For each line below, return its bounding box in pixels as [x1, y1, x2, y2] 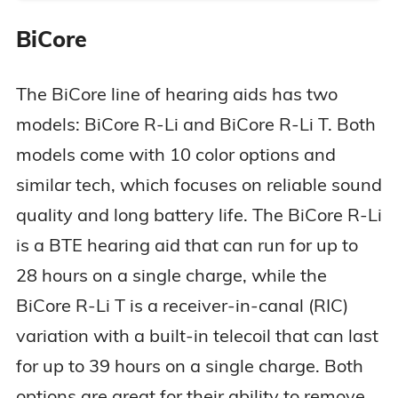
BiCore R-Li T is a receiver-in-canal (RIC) [15, 293, 348, 316]
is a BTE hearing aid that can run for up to [15, 233, 358, 256]
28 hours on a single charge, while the [15, 263, 327, 286]
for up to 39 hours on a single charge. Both [15, 354, 363, 377]
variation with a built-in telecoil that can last [15, 323, 378, 346]
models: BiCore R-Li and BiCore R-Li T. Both [15, 112, 376, 135]
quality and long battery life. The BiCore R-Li [15, 203, 382, 226]
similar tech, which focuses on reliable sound [15, 172, 382, 195]
